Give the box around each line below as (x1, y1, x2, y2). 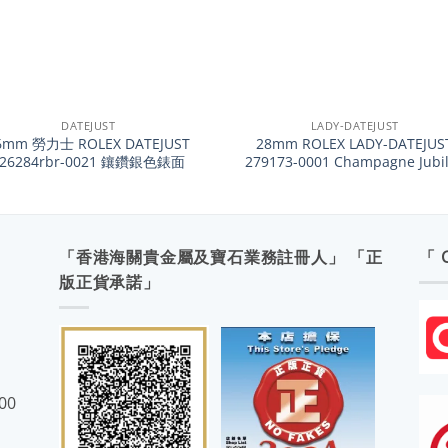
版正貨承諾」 (59, 271, 160, 294)
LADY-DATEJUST (310, 117, 399, 133)
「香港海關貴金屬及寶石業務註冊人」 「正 (59, 246, 383, 269)
